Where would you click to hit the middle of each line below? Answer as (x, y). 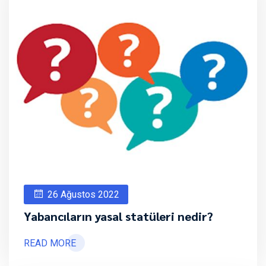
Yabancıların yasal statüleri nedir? (118, 216)
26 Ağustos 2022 (83, 194)
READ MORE (50, 243)
